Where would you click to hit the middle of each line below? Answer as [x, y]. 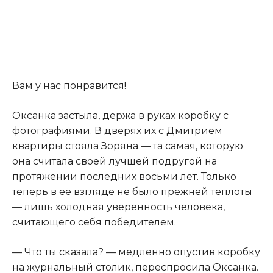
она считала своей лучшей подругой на [115, 161]
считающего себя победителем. [94, 222]
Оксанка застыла [55, 115]
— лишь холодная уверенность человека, [119, 207]
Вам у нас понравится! [69, 85]
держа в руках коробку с [164, 115]
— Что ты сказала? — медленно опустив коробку [136, 252]
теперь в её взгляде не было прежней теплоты [132, 191]
